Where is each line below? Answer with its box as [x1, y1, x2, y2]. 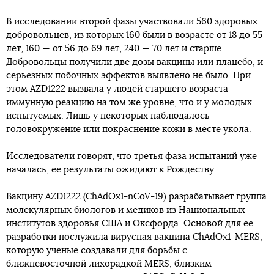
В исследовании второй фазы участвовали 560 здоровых [6, 17, 257, 26]
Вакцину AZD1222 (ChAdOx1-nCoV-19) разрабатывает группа [6, 192, 267, 201]
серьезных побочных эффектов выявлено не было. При [6, 71, 251, 80]
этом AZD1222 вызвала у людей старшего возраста [6, 84, 228, 94]
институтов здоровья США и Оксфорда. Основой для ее [6, 219, 253, 228]
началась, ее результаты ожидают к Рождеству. [6, 165, 216, 174]
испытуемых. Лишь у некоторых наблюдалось [6, 111, 210, 120]
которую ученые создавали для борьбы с [6, 246, 187, 255]
